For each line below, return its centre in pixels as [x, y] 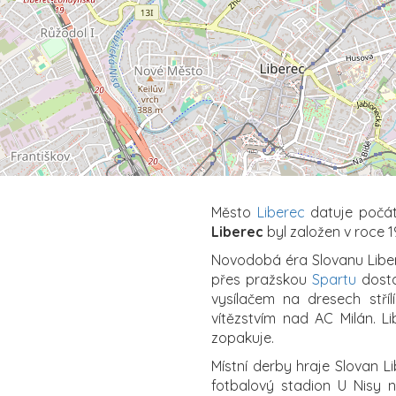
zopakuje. [243, 337]
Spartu [335, 279]
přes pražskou [262, 279]
